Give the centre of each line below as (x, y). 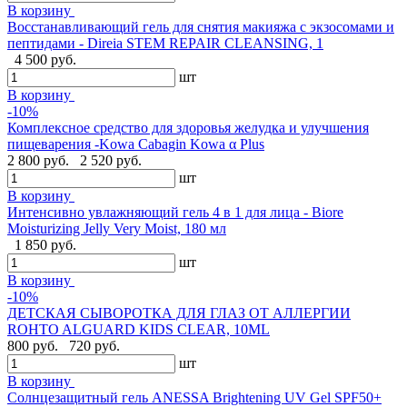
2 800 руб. (40, 160)
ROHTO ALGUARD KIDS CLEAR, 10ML (139, 329)
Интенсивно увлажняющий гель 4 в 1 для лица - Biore (175, 212)
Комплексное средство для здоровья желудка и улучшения (188, 127)
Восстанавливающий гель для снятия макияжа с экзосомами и (201, 26)
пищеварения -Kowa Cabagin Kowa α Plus (136, 144)
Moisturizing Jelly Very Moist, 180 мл (117, 228)
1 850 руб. (45, 244)
